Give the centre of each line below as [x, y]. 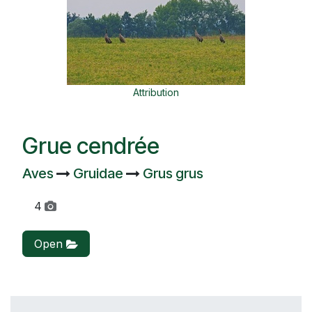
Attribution [156, 92]
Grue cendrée [91, 146]
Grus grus [173, 173]
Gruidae [100, 173]
